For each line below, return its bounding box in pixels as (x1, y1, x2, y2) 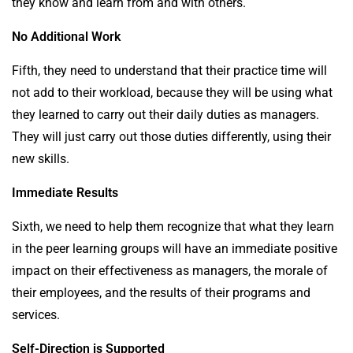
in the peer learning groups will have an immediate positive (12, 240, 337, 256)
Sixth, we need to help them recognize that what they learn (12, 218, 334, 234)
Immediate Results (12, 184, 118, 200)
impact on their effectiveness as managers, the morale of (12, 262, 328, 278)
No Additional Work (12, 28, 121, 44)
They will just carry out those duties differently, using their (12, 128, 331, 144)
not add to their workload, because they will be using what (12, 84, 333, 100)
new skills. (12, 150, 69, 166)
